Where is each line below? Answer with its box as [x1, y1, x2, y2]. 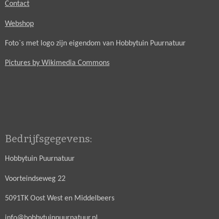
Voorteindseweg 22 [5, 175, 66, 183]
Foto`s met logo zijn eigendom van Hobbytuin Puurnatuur [5, 40, 186, 48]
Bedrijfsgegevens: [5, 132, 92, 146]
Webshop [5, 20, 34, 28]
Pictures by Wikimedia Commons [5, 59, 109, 67]
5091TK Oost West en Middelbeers [5, 195, 114, 203]
